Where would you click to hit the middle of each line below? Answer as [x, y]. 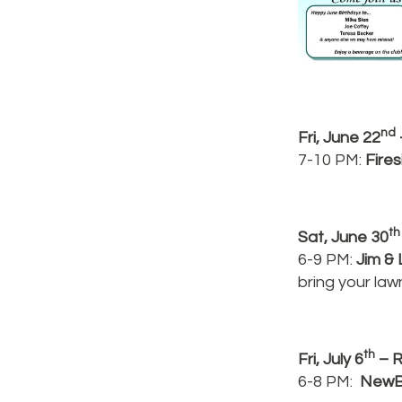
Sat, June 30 [343, 237]
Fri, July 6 [331, 359]
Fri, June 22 [339, 138]
